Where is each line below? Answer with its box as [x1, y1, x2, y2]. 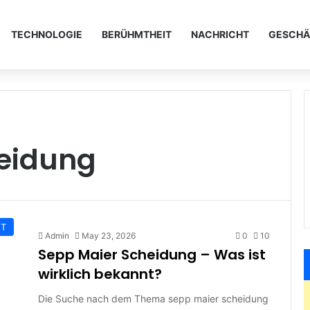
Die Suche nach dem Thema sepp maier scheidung [38, 293, 268, 304]
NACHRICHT [191, 28, 249, 40]
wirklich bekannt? [38, 264, 162, 284]
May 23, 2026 [82, 230, 136, 241]
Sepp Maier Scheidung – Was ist [38, 245, 266, 264]
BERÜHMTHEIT [102, 28, 172, 40]
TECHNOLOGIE [11, 28, 82, 40]
